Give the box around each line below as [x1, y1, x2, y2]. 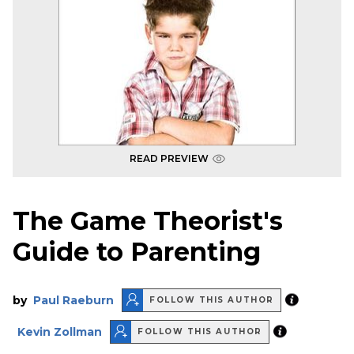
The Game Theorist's [13, 205, 283, 237]
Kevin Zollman [17, 324, 102, 339]
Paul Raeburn [33, 292, 114, 307]
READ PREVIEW [129, 153, 209, 164]
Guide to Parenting [13, 236, 261, 268]
